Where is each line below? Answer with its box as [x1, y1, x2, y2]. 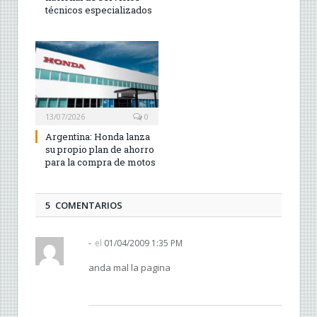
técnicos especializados [45, 3, 152, 16]
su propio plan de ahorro [45, 142, 154, 156]
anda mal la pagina [88, 260, 171, 274]
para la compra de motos [45, 155, 156, 168]
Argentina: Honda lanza [45, 129, 150, 143]
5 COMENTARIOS [45, 198, 122, 212]
